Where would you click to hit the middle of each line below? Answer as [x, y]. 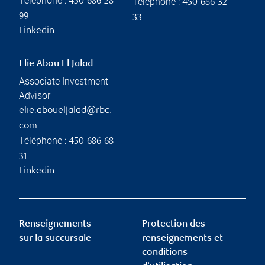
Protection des [174, 225]
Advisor [35, 96]
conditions [165, 253]
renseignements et [182, 239]
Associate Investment [64, 82]
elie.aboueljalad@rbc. [65, 111]
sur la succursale [55, 239]
